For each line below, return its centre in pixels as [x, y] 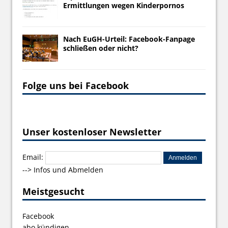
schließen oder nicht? [101, 48]
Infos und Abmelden [68, 169]
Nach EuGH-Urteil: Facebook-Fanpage [129, 39]
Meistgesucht [53, 191]
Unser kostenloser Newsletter [92, 132]
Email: [34, 157]
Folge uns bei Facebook [76, 85]
